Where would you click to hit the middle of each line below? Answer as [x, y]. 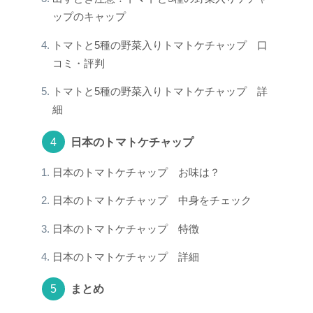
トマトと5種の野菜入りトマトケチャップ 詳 [160, 92]
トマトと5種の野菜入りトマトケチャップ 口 [160, 45]
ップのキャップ [89, 17]
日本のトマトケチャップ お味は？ [136, 172]
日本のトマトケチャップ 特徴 [125, 229]
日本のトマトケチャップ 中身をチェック [152, 201]
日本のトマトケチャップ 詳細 [125, 257]
